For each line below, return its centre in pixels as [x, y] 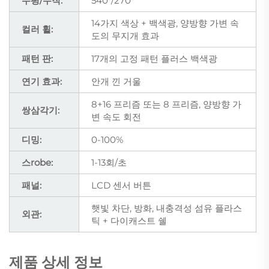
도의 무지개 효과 [125, 35]
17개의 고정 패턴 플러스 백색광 [154, 58]
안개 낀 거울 [116, 81]
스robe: [37, 162]
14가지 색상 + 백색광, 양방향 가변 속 [165, 23]
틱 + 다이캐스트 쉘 [129, 220]
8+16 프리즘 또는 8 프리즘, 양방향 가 [166, 104]
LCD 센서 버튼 [121, 185]
